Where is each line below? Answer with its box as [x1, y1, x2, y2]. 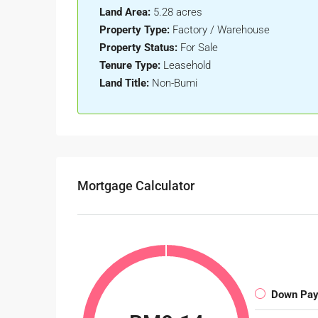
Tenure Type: [99, 59, 160, 72]
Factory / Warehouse [172, 23, 270, 37]
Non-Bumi [152, 77, 197, 90]
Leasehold [163, 59, 211, 72]
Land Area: [99, 6, 150, 19]
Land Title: [99, 77, 149, 90]
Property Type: [99, 23, 170, 37]
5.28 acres [153, 6, 202, 19]
